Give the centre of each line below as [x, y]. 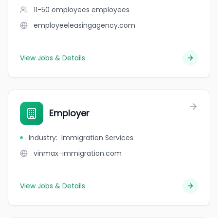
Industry [42, 138]
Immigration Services [97, 138]
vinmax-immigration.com [78, 153]
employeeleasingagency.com [84, 25]
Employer [69, 113]
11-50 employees [62, 10]
